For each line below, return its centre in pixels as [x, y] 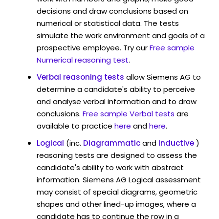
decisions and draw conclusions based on [112, 11]
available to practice [75, 126]
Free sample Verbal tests [129, 113]
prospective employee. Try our [92, 47]
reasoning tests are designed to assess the [117, 155]
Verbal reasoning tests [80, 77]
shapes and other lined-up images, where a [116, 204]
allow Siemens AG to [164, 77]
